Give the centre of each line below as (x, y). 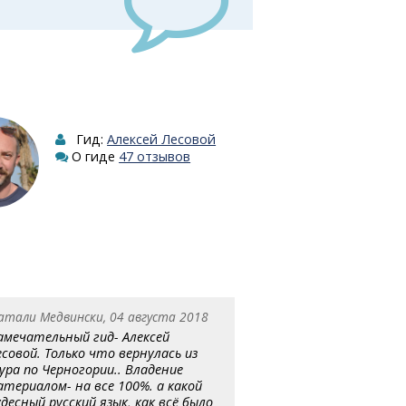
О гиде (94, 157)
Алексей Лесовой (162, 140)
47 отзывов (155, 157)
